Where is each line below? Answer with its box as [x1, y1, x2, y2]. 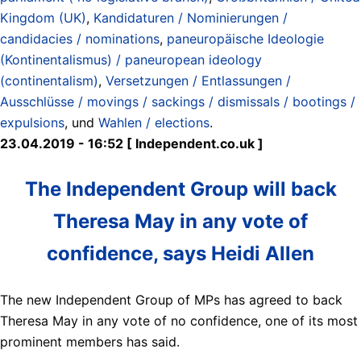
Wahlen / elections [98, 114, 210, 131]
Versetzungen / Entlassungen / [106, 72, 291, 89]
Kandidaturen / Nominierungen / [93, 9, 288, 26]
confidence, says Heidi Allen [47, 241, 314, 265]
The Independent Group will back [24, 176, 337, 201]
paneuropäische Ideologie [167, 30, 324, 47]
